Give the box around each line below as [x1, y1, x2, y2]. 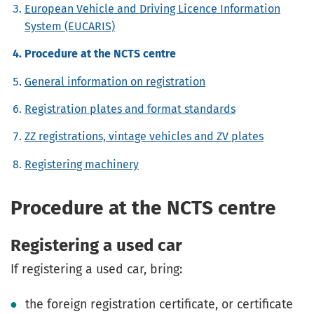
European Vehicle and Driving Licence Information [25, 1, 280, 15]
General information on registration [25, 74, 205, 88]
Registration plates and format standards [25, 102, 235, 116]
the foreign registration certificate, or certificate [25, 296, 294, 312]
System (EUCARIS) [25, 19, 115, 33]
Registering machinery [25, 157, 139, 171]
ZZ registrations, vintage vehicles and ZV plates [25, 130, 264, 144]
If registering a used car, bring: [11, 261, 182, 278]
